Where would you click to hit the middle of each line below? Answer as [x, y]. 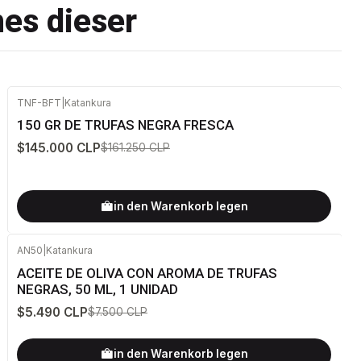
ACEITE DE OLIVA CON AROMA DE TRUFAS [147, 273]
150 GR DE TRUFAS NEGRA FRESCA [125, 124]
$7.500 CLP [117, 311]
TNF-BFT [39, 102]
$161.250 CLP [135, 148]
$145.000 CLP [58, 148]
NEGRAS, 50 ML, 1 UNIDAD [97, 289]
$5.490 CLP [52, 312]
